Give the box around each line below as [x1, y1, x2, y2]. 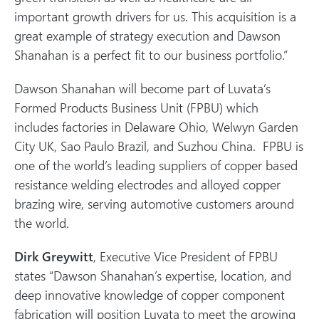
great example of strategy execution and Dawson [14, 26, 281, 44]
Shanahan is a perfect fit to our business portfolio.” [14, 45, 298, 63]
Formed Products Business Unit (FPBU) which [14, 98, 258, 116]
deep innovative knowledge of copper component [14, 285, 285, 303]
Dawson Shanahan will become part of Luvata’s [14, 78, 271, 97]
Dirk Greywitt [14, 246, 93, 265]
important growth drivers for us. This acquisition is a [14, 6, 296, 25]
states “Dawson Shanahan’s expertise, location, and [14, 266, 291, 284]
